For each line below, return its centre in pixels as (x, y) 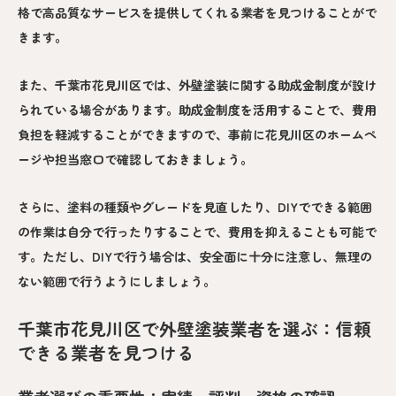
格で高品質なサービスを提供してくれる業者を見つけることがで (197, 13)
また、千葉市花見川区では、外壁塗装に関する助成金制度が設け (197, 85)
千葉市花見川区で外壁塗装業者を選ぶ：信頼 (194, 329)
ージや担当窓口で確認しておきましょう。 (135, 160)
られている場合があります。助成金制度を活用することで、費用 (197, 110)
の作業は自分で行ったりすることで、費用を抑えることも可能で (197, 232)
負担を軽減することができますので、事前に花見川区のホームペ (197, 135)
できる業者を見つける (106, 353)
